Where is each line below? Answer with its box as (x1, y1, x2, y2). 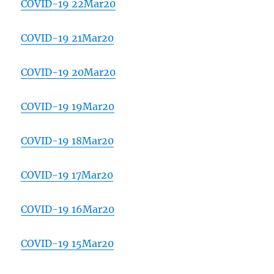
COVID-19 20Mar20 (21, 66, 116, 79)
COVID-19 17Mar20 (21, 169, 114, 182)
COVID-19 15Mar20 (21, 237, 114, 250)
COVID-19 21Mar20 (21, 32, 114, 45)
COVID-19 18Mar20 (21, 135, 114, 147)
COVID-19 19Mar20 (21, 100, 115, 113)
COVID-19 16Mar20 (21, 203, 115, 216)
